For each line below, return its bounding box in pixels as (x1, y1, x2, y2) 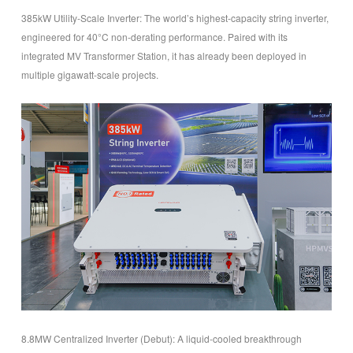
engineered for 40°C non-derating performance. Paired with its (20, 29, 288, 43)
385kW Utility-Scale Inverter (20, 10, 139, 24)
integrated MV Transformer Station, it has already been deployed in (20, 48, 307, 62)
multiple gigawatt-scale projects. (20, 67, 158, 81)
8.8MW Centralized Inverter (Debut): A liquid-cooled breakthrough (20, 331, 302, 345)
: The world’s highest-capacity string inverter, (139, 10, 329, 24)
